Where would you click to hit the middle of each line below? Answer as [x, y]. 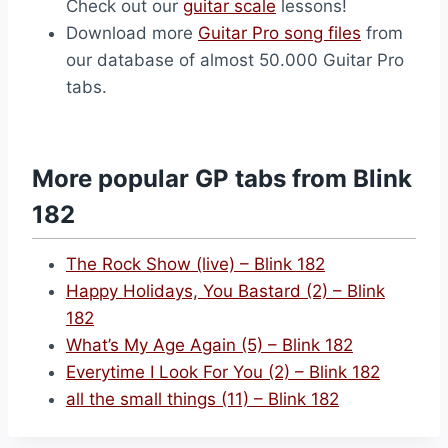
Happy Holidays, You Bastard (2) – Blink [225, 291]
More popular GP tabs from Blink [222, 178]
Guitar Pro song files [279, 33]
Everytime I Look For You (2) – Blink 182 [223, 372]
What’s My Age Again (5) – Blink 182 [209, 345]
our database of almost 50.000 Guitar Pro [235, 60]
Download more [132, 33]
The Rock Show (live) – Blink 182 [195, 264]
